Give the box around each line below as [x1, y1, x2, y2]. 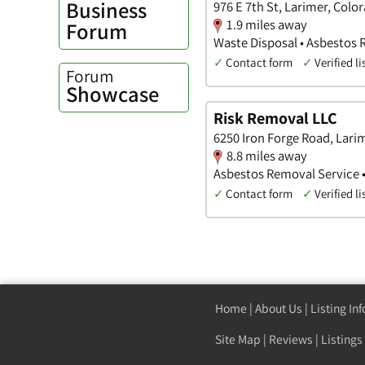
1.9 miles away [226, 15, 307, 34]
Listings [321, 330, 363, 347]
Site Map [215, 330, 261, 347]
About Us [255, 299, 302, 316]
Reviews [269, 330, 313, 347]
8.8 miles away [226, 146, 307, 165]
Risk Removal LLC [213, 107, 337, 129]
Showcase [66, 80, 159, 109]
